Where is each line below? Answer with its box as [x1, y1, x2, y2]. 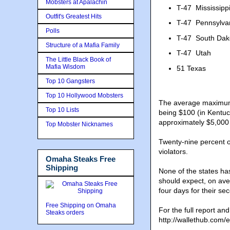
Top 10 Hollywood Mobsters [46, 91, 123, 99]
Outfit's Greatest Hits [46, 12, 102, 20]
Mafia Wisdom [46, 63, 85, 70]
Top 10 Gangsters [46, 77, 95, 85]
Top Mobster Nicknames [46, 120, 113, 128]
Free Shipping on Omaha [46, 202, 116, 209]
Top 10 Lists [46, 106, 79, 113]
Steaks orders [46, 209, 86, 216]
